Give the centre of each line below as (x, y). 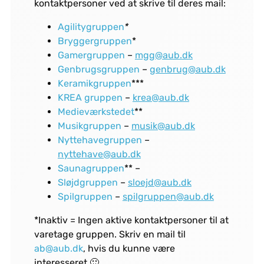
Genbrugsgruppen (98, 70)
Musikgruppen (89, 126)
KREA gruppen (90, 98)
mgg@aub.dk (164, 55)
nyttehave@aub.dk (99, 154)
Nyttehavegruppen (100, 140)
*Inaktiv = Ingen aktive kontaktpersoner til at (131, 220)
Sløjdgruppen (88, 183)
